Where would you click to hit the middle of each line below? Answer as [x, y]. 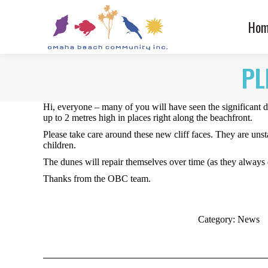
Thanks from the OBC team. [97, 179]
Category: [217, 219]
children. [60, 145]
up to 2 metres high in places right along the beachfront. [148, 118]
